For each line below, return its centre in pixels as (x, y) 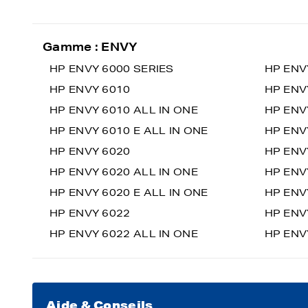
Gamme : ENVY (90, 46)
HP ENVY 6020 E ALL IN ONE (129, 192)
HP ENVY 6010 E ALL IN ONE (129, 131)
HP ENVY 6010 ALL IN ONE (124, 110)
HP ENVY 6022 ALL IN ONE (124, 234)
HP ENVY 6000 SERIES (112, 69)
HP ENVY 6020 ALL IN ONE (124, 172)
